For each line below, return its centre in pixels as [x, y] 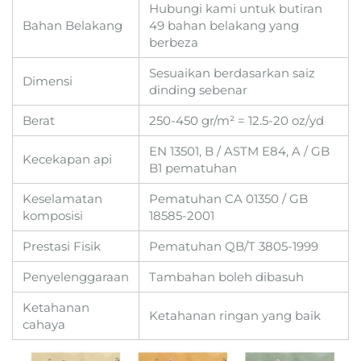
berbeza [174, 42]
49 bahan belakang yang [224, 25]
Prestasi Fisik [62, 246]
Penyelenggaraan [76, 276]
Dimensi [48, 81]
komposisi [53, 215]
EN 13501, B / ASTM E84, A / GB [239, 151]
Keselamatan [62, 198]
